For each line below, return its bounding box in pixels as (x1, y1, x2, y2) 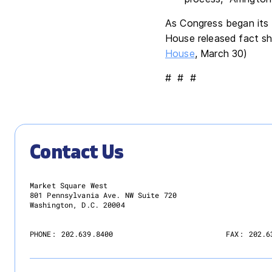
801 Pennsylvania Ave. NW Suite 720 (30, 190, 177, 200)
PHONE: (30, 229, 56, 239)
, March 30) (194, 47, 251, 59)
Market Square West (30, 180, 108, 190)
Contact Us (30, 140, 124, 165)
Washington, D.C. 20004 (30, 200, 125, 209)
